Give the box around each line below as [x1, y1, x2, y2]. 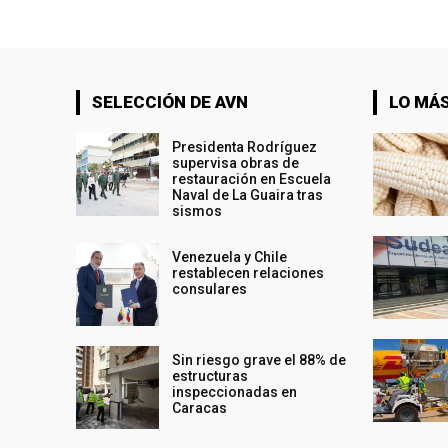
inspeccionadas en [172, 384, 298, 401]
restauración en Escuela [172, 170, 332, 187]
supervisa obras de [172, 154, 300, 171]
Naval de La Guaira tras [172, 186, 324, 203]
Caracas [172, 400, 228, 417]
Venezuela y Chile [172, 248, 288, 265]
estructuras [172, 368, 249, 385]
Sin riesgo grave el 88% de [172, 352, 347, 369]
